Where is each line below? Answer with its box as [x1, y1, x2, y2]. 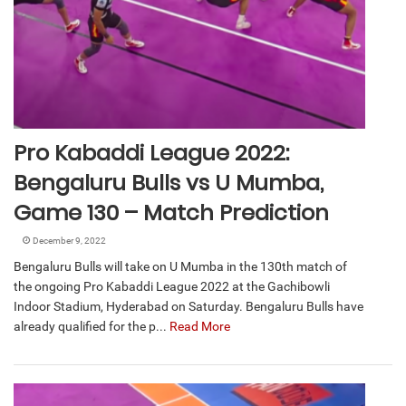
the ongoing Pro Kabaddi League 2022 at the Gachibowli [14, 279, 330, 295]
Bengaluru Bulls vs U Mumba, [14, 168, 324, 198]
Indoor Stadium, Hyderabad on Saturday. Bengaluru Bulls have [14, 299, 363, 314]
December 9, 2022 [31, 236, 110, 246]
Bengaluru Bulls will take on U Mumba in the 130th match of [14, 259, 347, 275]
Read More [169, 319, 230, 334]
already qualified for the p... [14, 319, 169, 334]
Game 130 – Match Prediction [14, 198, 329, 228]
